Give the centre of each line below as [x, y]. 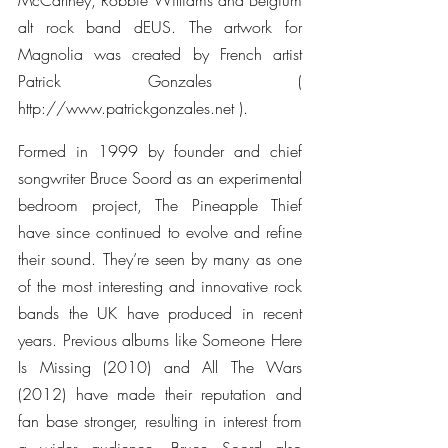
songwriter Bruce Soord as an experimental [160, 178]
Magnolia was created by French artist [160, 54]
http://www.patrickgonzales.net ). [133, 108]
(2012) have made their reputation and [160, 394]
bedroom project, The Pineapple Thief [160, 205]
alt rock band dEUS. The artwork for [160, 27]
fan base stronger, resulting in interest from [160, 421]
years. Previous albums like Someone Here [160, 340]
